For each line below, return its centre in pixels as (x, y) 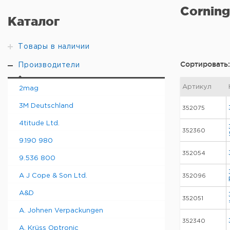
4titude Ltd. (39, 123)
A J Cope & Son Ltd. (53, 176)
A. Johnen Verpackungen (61, 211)
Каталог (34, 21)
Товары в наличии (54, 47)
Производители (49, 65)
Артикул (197, 87)
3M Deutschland (46, 106)
